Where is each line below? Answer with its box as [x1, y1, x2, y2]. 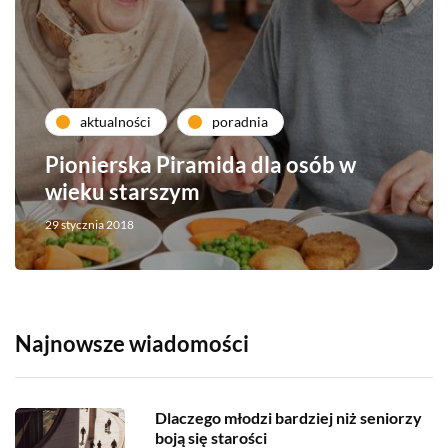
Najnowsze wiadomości [15, 329, 249, 357]
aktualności [80, 113, 151, 131]
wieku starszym [45, 177, 200, 205]
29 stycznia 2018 [45, 216, 134, 232]
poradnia [212, 113, 268, 131]
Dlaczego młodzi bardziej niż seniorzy [155, 407, 422, 427]
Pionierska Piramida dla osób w [45, 150, 356, 178]
